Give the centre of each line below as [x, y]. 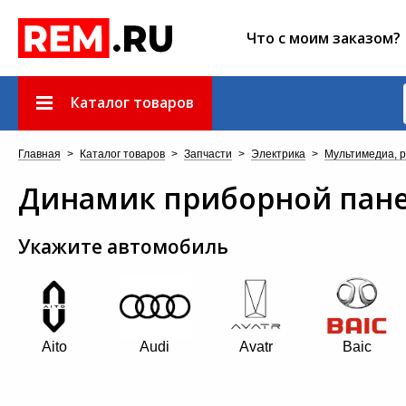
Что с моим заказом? [324, 38]
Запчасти [208, 154]
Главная [39, 154]
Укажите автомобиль [123, 246]
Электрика [278, 154]
